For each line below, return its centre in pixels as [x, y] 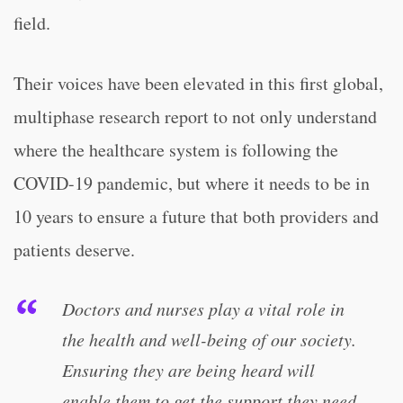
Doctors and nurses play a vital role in [203, 309]
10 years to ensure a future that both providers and [196, 216]
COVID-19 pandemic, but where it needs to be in [192, 183]
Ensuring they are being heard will [188, 370]
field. [32, 23]
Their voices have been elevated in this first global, [198, 83]
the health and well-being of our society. [209, 339]
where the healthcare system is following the [176, 150]
